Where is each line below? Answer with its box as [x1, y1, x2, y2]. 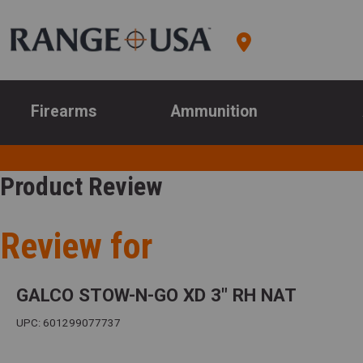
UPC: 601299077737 [16, 317, 121, 330]
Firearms [30, 102, 96, 122]
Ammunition [171, 102, 258, 122]
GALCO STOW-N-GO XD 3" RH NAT [16, 284, 297, 306]
